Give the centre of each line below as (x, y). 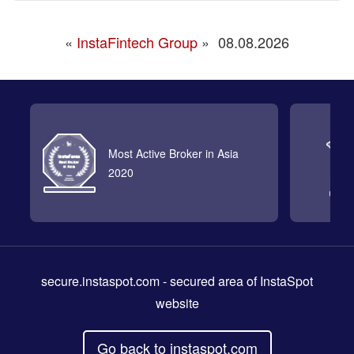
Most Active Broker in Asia (173, 154)
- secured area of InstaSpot (236, 281)
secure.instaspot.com (100, 281)
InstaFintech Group (137, 42)
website (177, 303)
